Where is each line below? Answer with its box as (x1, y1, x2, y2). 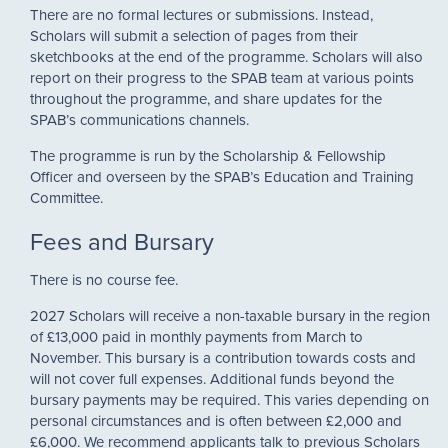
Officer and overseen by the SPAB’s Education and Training (30, 165, 414, 187)
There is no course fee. (30, 268, 182, 290)
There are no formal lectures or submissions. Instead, (30, 3, 373, 25)
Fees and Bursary (30, 223, 214, 258)
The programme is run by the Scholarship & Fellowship (30, 144, 386, 166)
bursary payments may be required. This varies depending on (30, 388, 429, 410)
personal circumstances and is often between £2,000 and (30, 409, 402, 431)
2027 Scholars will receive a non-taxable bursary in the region (30, 304, 430, 326)
